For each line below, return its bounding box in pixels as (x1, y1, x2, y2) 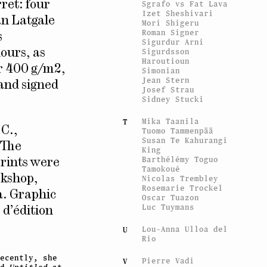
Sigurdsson (142, 46, 190, 56)
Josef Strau (142, 85, 195, 94)
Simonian (142, 66, 181, 75)
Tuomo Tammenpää (142, 126, 214, 135)
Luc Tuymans (142, 202, 195, 212)
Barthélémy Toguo (142, 154, 219, 164)
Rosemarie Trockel (142, 183, 223, 193)
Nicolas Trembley (142, 173, 219, 183)
